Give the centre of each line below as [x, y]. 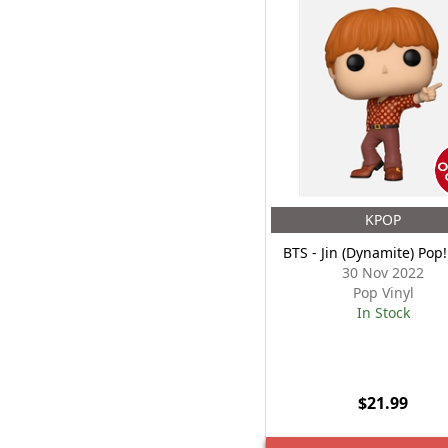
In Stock [383, 312]
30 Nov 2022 [383, 272]
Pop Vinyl [383, 292]
